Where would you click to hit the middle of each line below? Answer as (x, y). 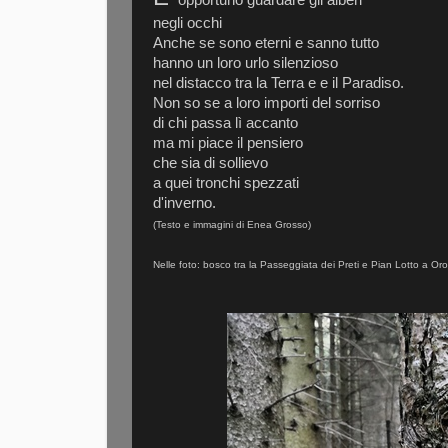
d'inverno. (184, 202)
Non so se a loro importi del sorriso (266, 102)
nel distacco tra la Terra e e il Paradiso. (278, 82)
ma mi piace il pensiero (228, 142)
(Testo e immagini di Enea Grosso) (232, 224)
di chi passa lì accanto (225, 122)
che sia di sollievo (210, 162)
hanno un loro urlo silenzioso (245, 62)
